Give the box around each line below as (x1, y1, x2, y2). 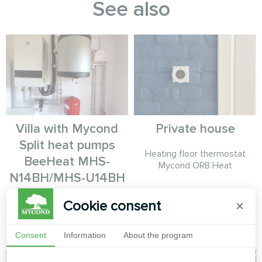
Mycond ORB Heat (158, 160, 232, 172)
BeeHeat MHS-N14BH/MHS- (11, 209, 123, 221)
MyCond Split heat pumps (15, 197, 119, 209)
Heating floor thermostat (144, 148, 246, 160)
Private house (155, 121, 235, 137)
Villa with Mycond (16, 121, 118, 137)
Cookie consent (63, 198, 161, 215)
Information (64, 230, 106, 240)
